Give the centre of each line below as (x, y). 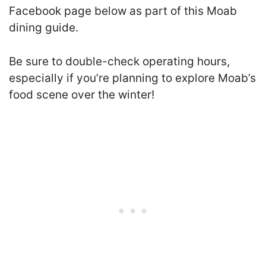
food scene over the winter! (82, 94)
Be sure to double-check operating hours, (119, 61)
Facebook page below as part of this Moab (123, 11)
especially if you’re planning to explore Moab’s (132, 78)
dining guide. (44, 28)
